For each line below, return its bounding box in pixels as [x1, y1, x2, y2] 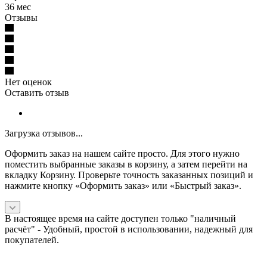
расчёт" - [5, 223, 43, 234]
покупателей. [5, 234, 59, 245]
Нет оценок [5, 76, 52, 87]
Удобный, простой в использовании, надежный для [43, 223, 253, 234]
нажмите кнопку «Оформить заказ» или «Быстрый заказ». [5, 180, 241, 191]
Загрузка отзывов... [5, 128, 83, 138]
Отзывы [5, 12, 38, 23]
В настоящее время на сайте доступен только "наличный [5, 213, 236, 223]
